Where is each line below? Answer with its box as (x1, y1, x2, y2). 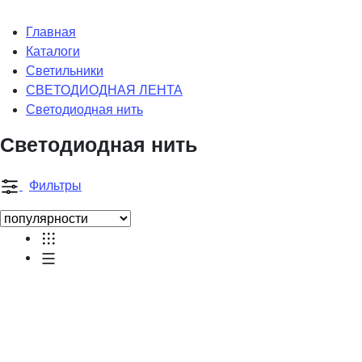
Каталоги (26, 44, 80, 58)
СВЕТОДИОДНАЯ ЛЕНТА (26, 82, 183, 97)
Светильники (26, 63, 103, 78)
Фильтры (29, 178, 82, 192)
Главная (26, 24, 76, 39)
